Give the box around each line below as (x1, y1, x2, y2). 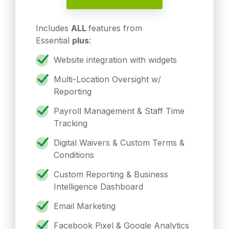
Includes (36, 23, 71, 34)
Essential (36, 35, 72, 46)
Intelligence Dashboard (54, 181, 146, 192)
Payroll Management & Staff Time (54, 106, 185, 117)
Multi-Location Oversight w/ (54, 74, 161, 85)
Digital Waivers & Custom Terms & (54, 138, 185, 148)
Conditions (54, 150, 97, 161)
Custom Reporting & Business (54, 169, 168, 180)
